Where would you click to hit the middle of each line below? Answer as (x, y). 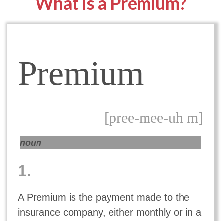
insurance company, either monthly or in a (109, 212)
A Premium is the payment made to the (103, 197)
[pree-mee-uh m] (154, 118)
